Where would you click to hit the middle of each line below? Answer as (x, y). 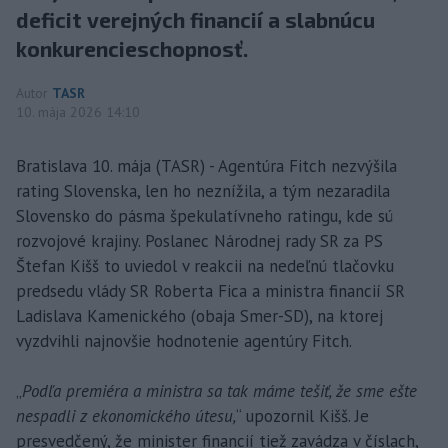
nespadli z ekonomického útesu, (126, 415)
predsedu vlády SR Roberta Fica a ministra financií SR (210, 290)
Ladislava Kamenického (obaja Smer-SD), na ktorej (199, 315)
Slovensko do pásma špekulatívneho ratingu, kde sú (204, 215)
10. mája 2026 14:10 (78, 111)
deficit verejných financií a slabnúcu (195, 19)
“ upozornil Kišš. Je (302, 415)
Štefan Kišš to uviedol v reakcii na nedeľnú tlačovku (205, 265)
